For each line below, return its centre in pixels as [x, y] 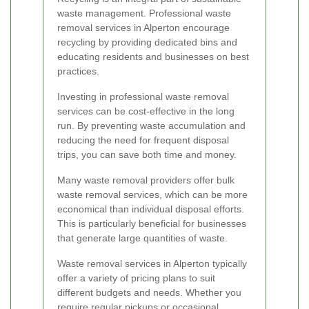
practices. [78, 71]
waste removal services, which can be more [152, 195]
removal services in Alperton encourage [143, 28]
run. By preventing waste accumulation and [151, 126]
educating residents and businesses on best [153, 57]
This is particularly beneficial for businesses [152, 224]
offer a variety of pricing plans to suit [136, 278]
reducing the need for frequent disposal [143, 140]
